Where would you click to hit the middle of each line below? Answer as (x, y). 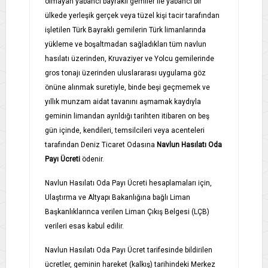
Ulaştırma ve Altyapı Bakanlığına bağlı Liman (118, 197)
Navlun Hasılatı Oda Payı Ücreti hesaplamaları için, (128, 183)
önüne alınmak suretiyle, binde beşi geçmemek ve (127, 87)
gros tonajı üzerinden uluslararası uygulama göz (125, 73)
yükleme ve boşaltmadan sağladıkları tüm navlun (126, 44)
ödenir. (93, 159)
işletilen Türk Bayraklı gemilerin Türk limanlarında (125, 30)
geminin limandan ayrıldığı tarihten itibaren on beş (127, 116)
